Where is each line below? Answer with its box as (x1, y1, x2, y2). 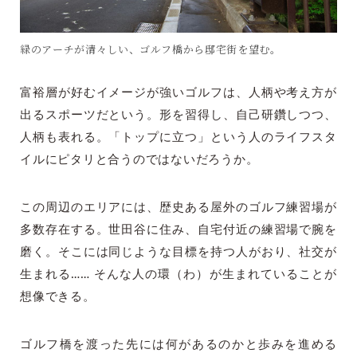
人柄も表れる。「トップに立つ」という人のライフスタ (20, 131, 337, 144)
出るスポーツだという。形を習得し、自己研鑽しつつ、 (20, 109, 337, 122)
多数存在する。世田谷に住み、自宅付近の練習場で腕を (20, 224, 337, 237)
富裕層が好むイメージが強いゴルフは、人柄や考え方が (20, 87, 337, 100)
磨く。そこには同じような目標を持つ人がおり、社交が (20, 246, 337, 259)
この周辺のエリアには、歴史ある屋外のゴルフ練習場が (20, 202, 337, 214)
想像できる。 (20, 291, 96, 304)
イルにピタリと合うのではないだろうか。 (20, 154, 259, 167)
